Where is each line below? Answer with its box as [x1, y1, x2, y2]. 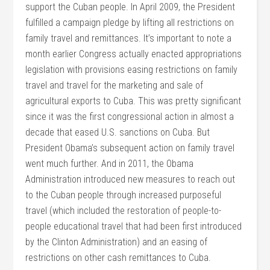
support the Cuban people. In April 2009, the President [25, 1, 236, 13]
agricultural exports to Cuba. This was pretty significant [25, 95, 242, 107]
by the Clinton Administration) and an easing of [25, 236, 208, 248]
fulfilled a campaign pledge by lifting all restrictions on [25, 17, 234, 28]
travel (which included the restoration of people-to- [25, 205, 222, 216]
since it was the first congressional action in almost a [25, 111, 234, 122]
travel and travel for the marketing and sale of [25, 80, 204, 91]
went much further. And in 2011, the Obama [25, 158, 194, 169]
